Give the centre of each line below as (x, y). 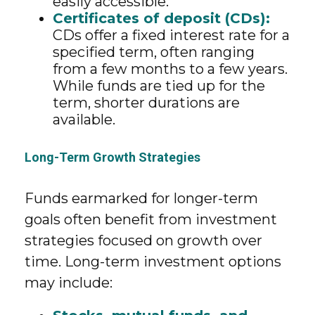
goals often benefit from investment (151, 219)
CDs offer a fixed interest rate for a (171, 35)
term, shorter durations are (146, 103)
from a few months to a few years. (170, 69)
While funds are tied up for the (159, 86)
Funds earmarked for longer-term (141, 198)
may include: (69, 283)
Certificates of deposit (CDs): (161, 18)
